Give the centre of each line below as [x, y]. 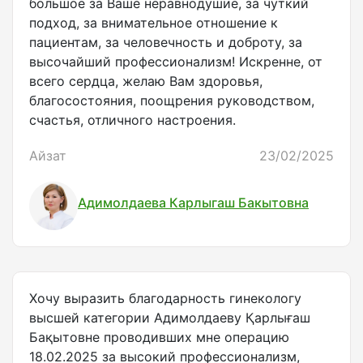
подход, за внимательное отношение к [154, 23]
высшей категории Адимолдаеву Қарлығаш [170, 318]
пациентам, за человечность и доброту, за [166, 43]
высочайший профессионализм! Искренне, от [176, 62]
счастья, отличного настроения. [132, 120]
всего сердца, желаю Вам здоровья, [146, 81]
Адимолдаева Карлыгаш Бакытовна [193, 202]
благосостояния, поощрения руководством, [172, 101]
